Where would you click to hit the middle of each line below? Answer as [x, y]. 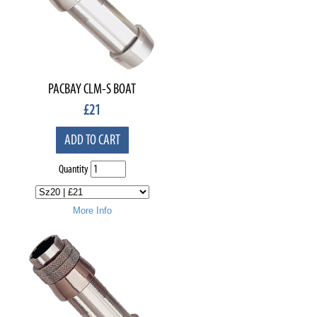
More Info [92, 211]
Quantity [73, 169]
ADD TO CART [92, 140]
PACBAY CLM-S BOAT [92, 89]
